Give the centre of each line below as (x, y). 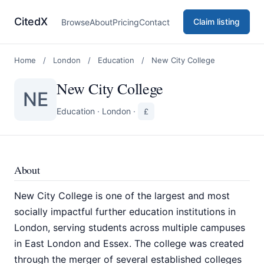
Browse (75, 22)
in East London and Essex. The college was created (129, 243)
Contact (154, 22)
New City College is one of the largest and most (122, 196)
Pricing (126, 22)
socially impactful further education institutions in (125, 212)
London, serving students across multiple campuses (130, 227)
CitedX (31, 22)
